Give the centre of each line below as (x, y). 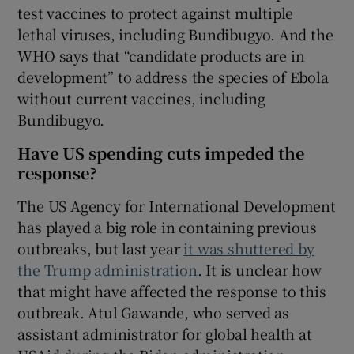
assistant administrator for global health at (165, 333)
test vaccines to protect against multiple (156, 12)
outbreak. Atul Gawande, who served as (154, 312)
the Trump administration (107, 269)
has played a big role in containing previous (167, 226)
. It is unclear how (259, 269)
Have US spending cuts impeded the (161, 153)
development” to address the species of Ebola (173, 76)
